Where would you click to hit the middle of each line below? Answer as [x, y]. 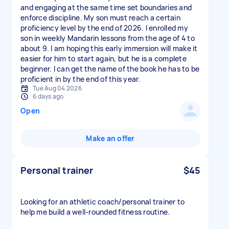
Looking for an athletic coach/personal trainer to [103, 202]
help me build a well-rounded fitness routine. [95, 212]
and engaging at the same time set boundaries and [106, 7]
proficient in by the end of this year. [81, 79]
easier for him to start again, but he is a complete [104, 59]
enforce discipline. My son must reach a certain [100, 18]
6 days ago [48, 96]
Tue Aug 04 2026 [57, 88]
